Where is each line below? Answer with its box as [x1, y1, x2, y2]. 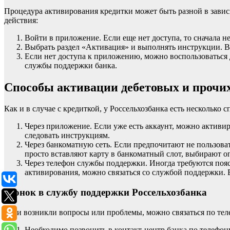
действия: [4, 15, 38, 25]
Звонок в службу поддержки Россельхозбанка [4, 187, 207, 198]
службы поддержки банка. [25, 61, 117, 70]
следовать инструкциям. [25, 131, 110, 140]
